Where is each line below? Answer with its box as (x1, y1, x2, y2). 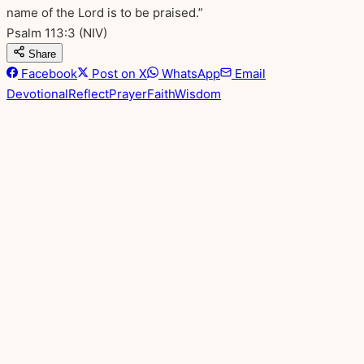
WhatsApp (158, 65, 220, 81)
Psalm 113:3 (6, 24, 76, 41)
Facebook (18, 65, 77, 81)
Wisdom (175, 85, 221, 102)
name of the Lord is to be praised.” (6, 4, 203, 20)
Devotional (6, 85, 68, 102)
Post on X (89, 65, 147, 81)
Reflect (68, 85, 109, 102)
